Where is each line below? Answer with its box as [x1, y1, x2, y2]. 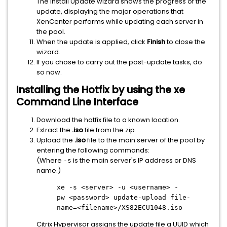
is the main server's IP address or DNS [71, 156, 196, 165]
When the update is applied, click [36, 37, 147, 47]
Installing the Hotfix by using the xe [16, 83, 185, 97]
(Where [36, 156, 63, 165]
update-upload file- [109, 194, 191, 201]
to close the [165, 37, 205, 47]
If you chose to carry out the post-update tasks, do [36, 57, 202, 67]
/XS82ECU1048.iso [118, 204, 182, 211]
